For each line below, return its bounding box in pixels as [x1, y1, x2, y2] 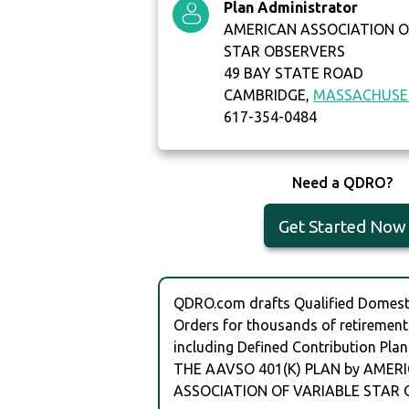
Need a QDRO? [291, 174, 393, 192]
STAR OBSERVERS [224, 43, 346, 60]
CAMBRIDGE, [224, 87, 314, 104]
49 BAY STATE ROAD [224, 65, 364, 82]
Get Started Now [278, 216, 406, 237]
